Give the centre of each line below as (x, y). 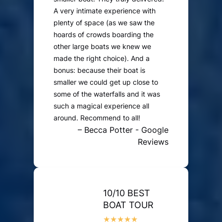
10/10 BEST (127, 193)
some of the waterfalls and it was (107, 94)
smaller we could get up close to (106, 82)
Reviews (153, 142)
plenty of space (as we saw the (104, 23)
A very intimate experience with (105, 11)
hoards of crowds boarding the (104, 35)
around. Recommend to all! (97, 118)
